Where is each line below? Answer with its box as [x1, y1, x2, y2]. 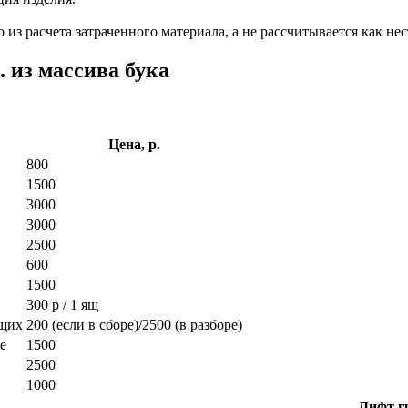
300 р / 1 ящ [26, 296, 98, 312]
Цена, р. [108, 136, 160, 152]
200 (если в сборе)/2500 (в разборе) [26, 316, 242, 332]
